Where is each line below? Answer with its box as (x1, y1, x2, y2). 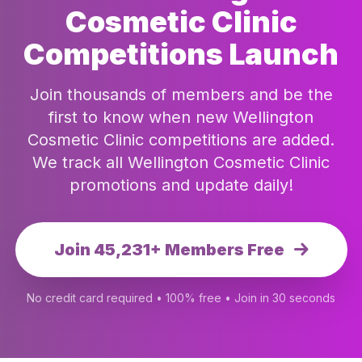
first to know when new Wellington (48, 107, 314, 127)
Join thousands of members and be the (29, 85, 333, 104)
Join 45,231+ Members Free (53, 240, 288, 259)
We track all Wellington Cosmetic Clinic (32, 153, 330, 172)
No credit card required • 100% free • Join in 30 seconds (27, 291, 335, 305)
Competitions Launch (23, 36, 339, 72)
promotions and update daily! (69, 175, 293, 195)
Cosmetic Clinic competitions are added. (27, 130, 335, 149)
